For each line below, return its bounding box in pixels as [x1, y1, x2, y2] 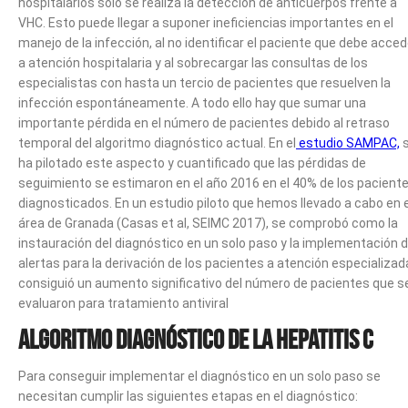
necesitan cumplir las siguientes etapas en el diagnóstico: [18, 389, 358, 404]
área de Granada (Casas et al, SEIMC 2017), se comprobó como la [18, 216, 398, 231]
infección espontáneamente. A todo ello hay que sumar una [18, 96, 366, 111]
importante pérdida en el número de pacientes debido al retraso [18, 116, 390, 131]
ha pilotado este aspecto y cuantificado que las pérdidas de [18, 156, 366, 171]
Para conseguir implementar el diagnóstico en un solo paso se [18, 369, 381, 384]
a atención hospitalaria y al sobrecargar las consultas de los [18, 56, 368, 71]
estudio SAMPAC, [296, 136, 400, 151]
